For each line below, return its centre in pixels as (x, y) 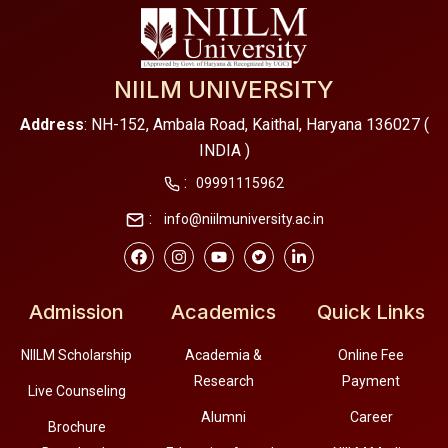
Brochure (76, 427)
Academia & (224, 355)
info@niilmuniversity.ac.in (242, 219)
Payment (371, 381)
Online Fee (371, 355)
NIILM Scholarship (77, 355)
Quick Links (371, 312)
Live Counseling (76, 391)
